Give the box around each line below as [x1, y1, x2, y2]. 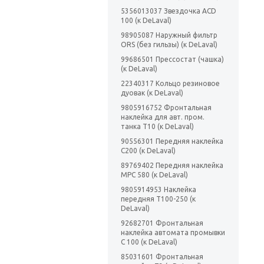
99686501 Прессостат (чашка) [121, 55, 224, 64]
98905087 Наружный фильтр [121, 31, 217, 39]
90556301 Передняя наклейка [121, 137, 223, 146]
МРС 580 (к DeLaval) [121, 171, 188, 179]
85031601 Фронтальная [121, 253, 203, 261]
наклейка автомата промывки [121, 229, 225, 237]
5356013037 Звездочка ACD [121, 7, 216, 15]
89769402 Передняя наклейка [121, 161, 223, 170]
